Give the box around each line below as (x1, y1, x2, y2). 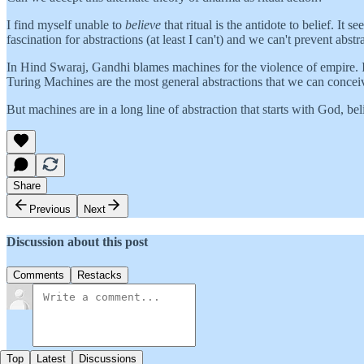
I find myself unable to (6, 17, 125, 32)
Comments (13, 269, 64, 282)
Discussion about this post (6, 235, 148, 249)
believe (125, 17, 161, 32)
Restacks (77, 269, 122, 282)
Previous (29, 202, 71, 215)
